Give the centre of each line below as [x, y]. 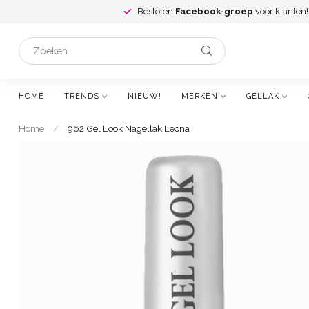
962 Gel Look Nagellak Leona [129, 128]
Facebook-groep [214, 11]
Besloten [156, 11]
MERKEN [200, 96]
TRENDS [82, 96]
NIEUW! [144, 96]
